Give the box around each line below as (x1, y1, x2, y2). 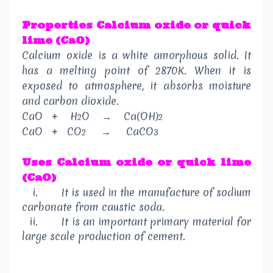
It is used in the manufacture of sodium (62, 185, 252, 200)
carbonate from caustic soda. (22, 200, 165, 214)
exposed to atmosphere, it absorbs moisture (22, 79, 251, 93)
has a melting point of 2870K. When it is (22, 63, 251, 78)
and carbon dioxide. (22, 94, 119, 108)
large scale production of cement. (22, 229, 185, 244)
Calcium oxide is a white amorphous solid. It (22, 48, 251, 63)
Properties (22, 19, 96, 32)
